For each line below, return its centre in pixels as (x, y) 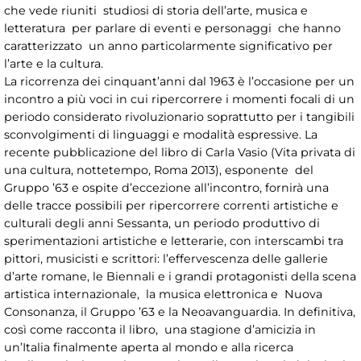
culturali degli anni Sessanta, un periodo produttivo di (162, 224)
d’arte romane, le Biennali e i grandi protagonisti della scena (180, 277)
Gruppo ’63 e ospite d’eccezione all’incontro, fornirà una (166, 188)
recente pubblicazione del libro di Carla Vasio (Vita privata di (180, 153)
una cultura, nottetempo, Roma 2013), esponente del (159, 170)
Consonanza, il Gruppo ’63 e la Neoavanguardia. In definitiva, (180, 312)
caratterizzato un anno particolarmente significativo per (168, 46)
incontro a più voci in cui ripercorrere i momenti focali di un (179, 100)
